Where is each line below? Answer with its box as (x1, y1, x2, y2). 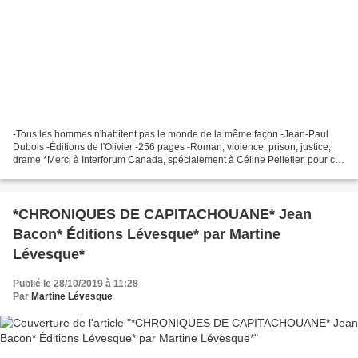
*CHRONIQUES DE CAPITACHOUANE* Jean (13, 205, 312, 222)
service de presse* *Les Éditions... (13, 166, 161, 178)
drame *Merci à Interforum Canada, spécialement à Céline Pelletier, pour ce (13, 153, 340, 165)
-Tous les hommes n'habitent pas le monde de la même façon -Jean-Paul (13, 128, 328, 140)
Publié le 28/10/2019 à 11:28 (13, 277, 138, 289)
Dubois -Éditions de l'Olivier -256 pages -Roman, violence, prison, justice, (13, 141, 331, 153)
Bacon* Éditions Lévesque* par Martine (13, 225, 280, 242)
